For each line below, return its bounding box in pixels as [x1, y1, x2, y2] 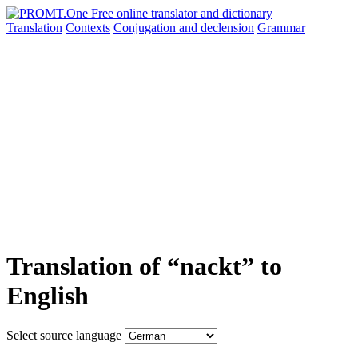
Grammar [257, 21, 305, 34]
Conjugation [113, 21, 179, 34]
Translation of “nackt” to [6, 252, 282, 281]
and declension [179, 21, 254, 34]
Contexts [66, 21, 110, 34]
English [6, 281, 89, 311]
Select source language [6, 328, 121, 342]
